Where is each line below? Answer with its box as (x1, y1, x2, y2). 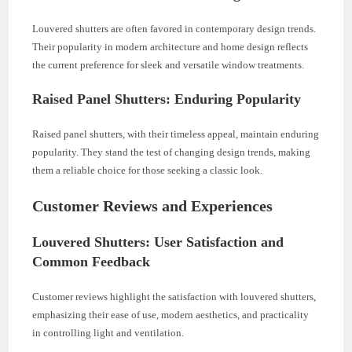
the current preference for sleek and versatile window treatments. (32, 58, 305, 71)
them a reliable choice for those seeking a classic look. (32, 163, 263, 176)
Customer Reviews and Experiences (32, 196, 273, 214)
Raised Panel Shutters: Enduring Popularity (32, 90, 302, 107)
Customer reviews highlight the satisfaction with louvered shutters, (32, 290, 317, 302)
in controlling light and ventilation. (32, 326, 185, 339)
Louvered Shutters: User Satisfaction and (32, 233, 284, 250)
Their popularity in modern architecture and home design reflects (32, 40, 309, 53)
